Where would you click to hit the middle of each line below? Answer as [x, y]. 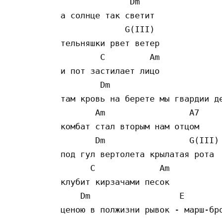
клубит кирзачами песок [115, 182]
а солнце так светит [110, 15]
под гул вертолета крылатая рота [137, 154]
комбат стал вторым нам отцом [130, 126]
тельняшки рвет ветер [110, 43]
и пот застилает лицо [112, 71]
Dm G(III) [140, 140]
